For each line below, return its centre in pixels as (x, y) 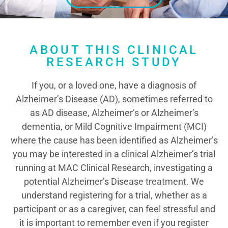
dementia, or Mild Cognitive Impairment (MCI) (114, 126)
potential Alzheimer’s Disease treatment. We (114, 181)
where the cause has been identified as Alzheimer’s (114, 140)
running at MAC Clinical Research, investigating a (114, 167)
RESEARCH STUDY (114, 62)
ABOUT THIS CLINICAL (114, 50)
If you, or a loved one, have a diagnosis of (114, 85)
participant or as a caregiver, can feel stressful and (114, 209)
